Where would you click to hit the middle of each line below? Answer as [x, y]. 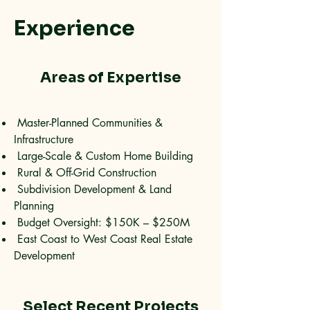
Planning [34, 206]
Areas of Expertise [111, 77]
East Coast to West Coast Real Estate [103, 239]
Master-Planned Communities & [88, 123]
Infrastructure [44, 139]
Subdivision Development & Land [93, 189]
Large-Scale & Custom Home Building [103, 156]
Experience [74, 28]
